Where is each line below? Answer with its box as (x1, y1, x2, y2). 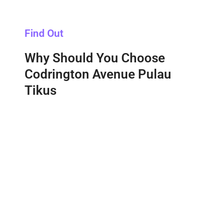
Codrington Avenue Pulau (25, 67, 171, 82)
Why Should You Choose (25, 51, 165, 66)
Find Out (25, 27, 63, 40)
